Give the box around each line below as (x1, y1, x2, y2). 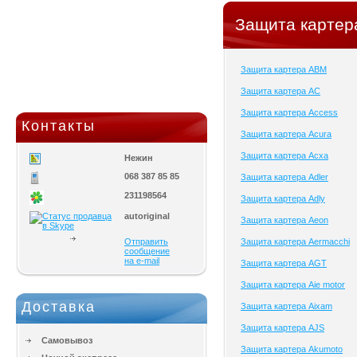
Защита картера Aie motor (241, 280, 345, 289)
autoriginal (124, 211, 177, 221)
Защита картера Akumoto (241, 344, 343, 354)
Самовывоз (41, 335, 92, 345)
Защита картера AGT (241, 258, 327, 268)
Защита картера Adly (241, 194, 325, 203)
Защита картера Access (241, 108, 338, 117)
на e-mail (124, 256, 159, 265)
